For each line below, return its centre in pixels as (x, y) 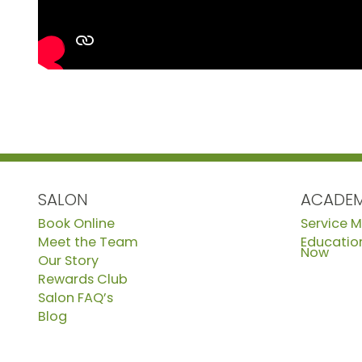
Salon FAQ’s (76, 298)
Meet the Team (88, 242)
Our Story (68, 261)
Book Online (76, 223)
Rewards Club (83, 279)
